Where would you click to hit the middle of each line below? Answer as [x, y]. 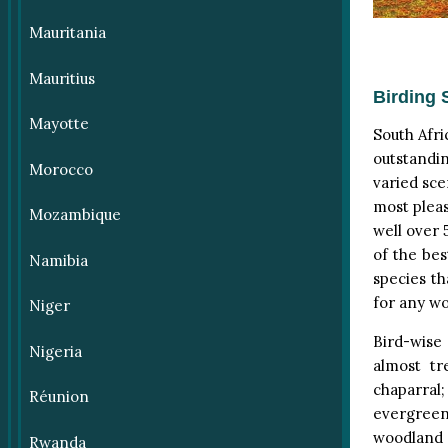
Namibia [58, 260]
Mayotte [58, 124]
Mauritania [67, 33]
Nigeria [55, 351]
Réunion [58, 397]
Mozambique [74, 215]
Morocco [60, 169]
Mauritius [61, 78]
